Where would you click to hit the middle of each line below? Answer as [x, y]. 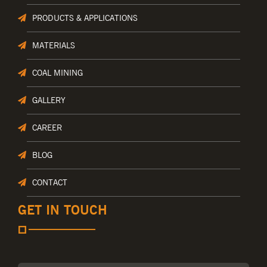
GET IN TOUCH [63, 210]
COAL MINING [58, 73]
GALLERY [49, 100]
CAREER [47, 128]
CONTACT [50, 183]
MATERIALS [54, 46]
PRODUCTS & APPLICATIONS [85, 18]
